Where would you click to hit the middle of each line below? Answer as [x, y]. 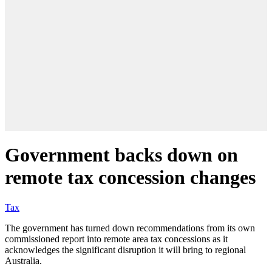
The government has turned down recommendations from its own [130, 228]
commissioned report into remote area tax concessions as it [116, 239]
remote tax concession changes [130, 178]
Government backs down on [121, 155]
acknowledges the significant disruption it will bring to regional [125, 250]
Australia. [23, 260]
